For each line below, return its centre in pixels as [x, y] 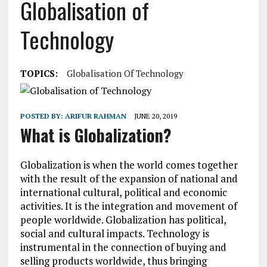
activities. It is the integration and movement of [128, 206]
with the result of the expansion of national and [129, 178]
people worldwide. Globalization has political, [123, 220]
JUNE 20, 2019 [155, 116]
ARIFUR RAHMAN [95, 116]
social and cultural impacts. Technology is [114, 233]
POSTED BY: [42, 116]
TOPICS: [39, 73]
